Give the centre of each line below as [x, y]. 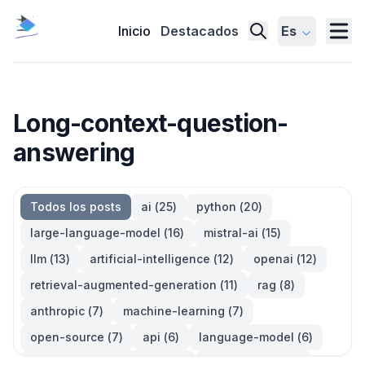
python [216, 206]
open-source [67, 336]
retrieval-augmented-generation [123, 284]
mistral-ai [231, 232]
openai [273, 258]
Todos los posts [76, 206]
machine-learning [174, 310]
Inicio [134, 31]
